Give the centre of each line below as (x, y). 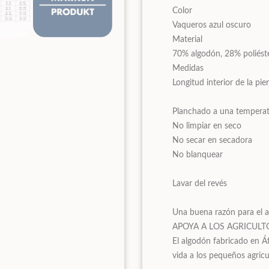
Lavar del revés (200, 183)
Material (188, 39)
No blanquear (198, 155)
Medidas (188, 68)
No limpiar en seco (207, 126)
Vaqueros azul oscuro (212, 25)
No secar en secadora (213, 140)
